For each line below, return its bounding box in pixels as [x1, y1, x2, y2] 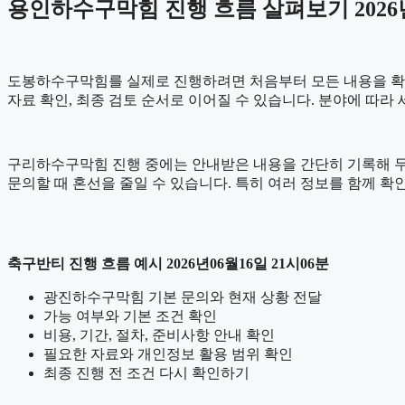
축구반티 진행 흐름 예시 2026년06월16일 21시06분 [7, 255, 329, 271]
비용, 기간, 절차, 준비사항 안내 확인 [43, 326, 275, 343]
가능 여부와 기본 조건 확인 [43, 307, 217, 324]
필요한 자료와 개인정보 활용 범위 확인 [43, 345, 293, 362]
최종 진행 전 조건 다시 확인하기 [43, 364, 250, 381]
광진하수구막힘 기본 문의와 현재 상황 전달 [43, 288, 322, 305]
